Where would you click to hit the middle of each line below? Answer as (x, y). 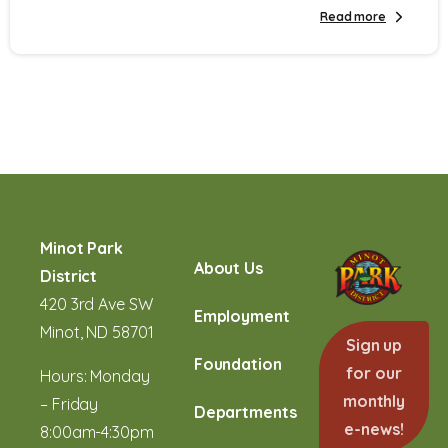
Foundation (237, 363)
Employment (241, 315)
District (69, 275)
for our (374, 372)
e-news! (374, 428)
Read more (352, 17)
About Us (228, 267)
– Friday (69, 403)
